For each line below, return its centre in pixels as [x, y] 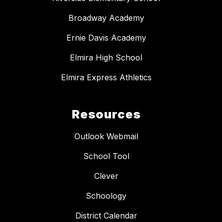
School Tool [106, 156]
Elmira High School [106, 58]
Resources [106, 114]
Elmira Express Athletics [106, 78]
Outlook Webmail [106, 137]
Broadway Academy [106, 18]
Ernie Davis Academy [106, 38]
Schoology [106, 196]
